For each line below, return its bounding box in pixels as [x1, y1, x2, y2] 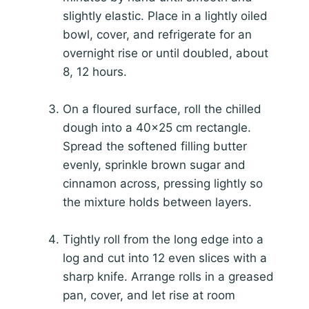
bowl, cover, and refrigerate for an [63, 27, 252, 41]
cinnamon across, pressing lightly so [63, 177, 263, 191]
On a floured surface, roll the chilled [63, 102, 261, 117]
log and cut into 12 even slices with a [63, 251, 267, 266]
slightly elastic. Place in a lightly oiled [63, 8, 268, 23]
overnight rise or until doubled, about [63, 46, 268, 60]
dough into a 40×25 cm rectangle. [63, 121, 251, 135]
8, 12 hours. [63, 64, 127, 79]
